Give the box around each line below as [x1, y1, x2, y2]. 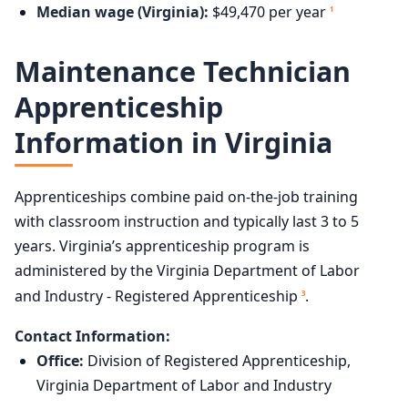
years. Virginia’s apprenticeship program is [15, 236, 310, 257]
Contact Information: [15, 325, 170, 346]
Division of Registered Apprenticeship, [84, 350, 351, 371]
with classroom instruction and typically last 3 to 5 [15, 211, 359, 232]
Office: [36, 350, 84, 371]
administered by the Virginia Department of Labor [15, 260, 360, 281]
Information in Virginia [15, 124, 332, 162]
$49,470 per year [209, 2, 330, 23]
